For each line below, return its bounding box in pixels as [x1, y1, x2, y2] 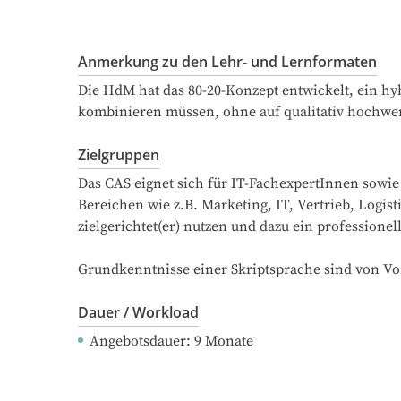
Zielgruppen [78, 145, 159, 166]
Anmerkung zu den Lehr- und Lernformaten [78, 52, 377, 73]
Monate [205, 332, 253, 351]
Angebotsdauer [90, 332, 186, 351]
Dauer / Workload [78, 303, 199, 323]
